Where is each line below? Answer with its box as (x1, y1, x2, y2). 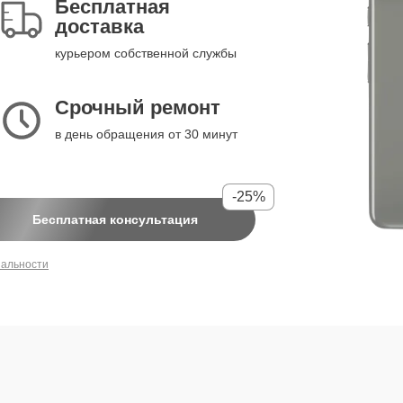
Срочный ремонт (55, 96, 220, 119)
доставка (55, 15, 144, 38)
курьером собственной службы (55, 46, 237, 60)
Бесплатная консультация (32, 212, 198, 227)
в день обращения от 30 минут (55, 127, 237, 141)
